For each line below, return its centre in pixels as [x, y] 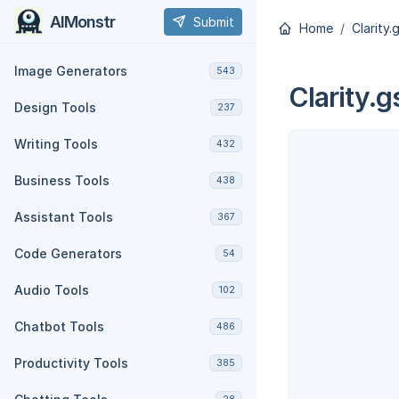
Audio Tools [52, 290]
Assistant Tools [64, 217]
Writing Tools [56, 144]
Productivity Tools [71, 363]
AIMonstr [82, 21]
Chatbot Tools [59, 326]
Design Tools [55, 107]
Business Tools [62, 180]
